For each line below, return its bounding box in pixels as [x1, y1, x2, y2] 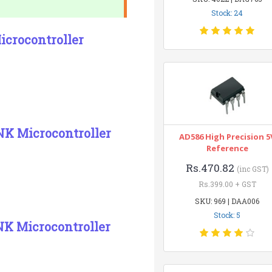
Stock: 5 [214, 210, 241, 220]
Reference [206, 143, 248, 154]
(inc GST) [236, 164, 269, 174]
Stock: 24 [211, 8, 243, 18]
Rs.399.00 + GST [198, 179, 256, 189]
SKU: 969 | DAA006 [195, 196, 260, 206]
